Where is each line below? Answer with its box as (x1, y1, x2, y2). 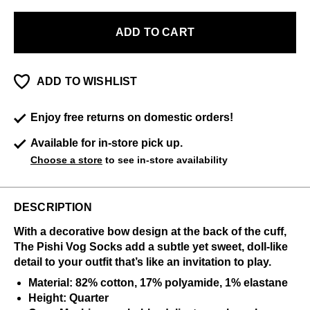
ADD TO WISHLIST (37, 75, 138, 87)
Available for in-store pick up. (30, 137, 183, 149)
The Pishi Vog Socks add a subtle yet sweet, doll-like (14, 241, 288, 253)
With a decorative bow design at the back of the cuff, (14, 226, 286, 237)
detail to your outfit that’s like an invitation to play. (14, 256, 271, 268)
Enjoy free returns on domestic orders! (30, 111, 233, 123)
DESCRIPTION (14, 201, 92, 213)
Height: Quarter (28, 292, 109, 304)
